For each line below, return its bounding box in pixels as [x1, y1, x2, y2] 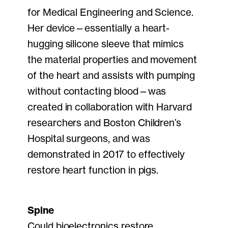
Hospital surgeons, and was [27, 132, 150, 145]
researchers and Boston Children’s [27, 117, 182, 129]
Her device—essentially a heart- [27, 22, 170, 35]
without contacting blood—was [27, 85, 166, 98]
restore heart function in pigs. [27, 164, 159, 177]
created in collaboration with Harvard [27, 101, 192, 113]
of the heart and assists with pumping [27, 69, 195, 82]
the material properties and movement [27, 53, 197, 66]
